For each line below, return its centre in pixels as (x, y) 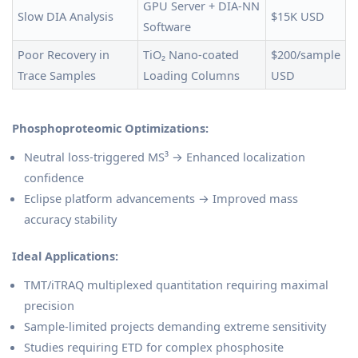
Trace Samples (57, 76)
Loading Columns (191, 76)
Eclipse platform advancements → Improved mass (161, 199)
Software (167, 27)
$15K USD (298, 16)
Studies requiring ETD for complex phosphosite (154, 347)
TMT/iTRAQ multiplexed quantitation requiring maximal (176, 285)
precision (49, 306)
